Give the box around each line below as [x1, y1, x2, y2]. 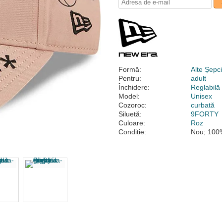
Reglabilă [191, 83, 221, 91]
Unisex [191, 92, 213, 100]
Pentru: [118, 74, 141, 82]
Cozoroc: [118, 101, 147, 109]
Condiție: [118, 128, 146, 136]
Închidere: [118, 83, 150, 91]
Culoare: [118, 119, 145, 127]
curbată [191, 101, 215, 109]
